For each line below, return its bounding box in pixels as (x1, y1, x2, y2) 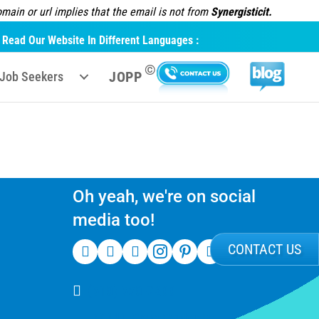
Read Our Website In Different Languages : (1, 33, 199, 47)
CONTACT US (228, 241, 301, 258)
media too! (73, 210, 155, 231)
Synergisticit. (210, 5, 272, 19)
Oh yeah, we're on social (73, 187, 256, 207)
